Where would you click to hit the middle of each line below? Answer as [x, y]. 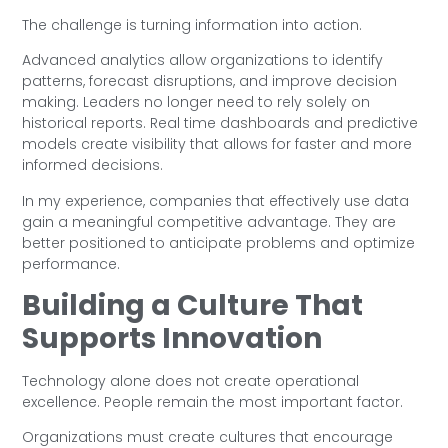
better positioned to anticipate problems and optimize [219, 242]
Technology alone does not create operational [191, 381]
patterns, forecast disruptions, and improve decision [210, 81]
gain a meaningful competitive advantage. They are [209, 221]
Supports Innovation [172, 339]
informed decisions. [93, 165]
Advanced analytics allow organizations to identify [203, 60]
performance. [71, 263]
